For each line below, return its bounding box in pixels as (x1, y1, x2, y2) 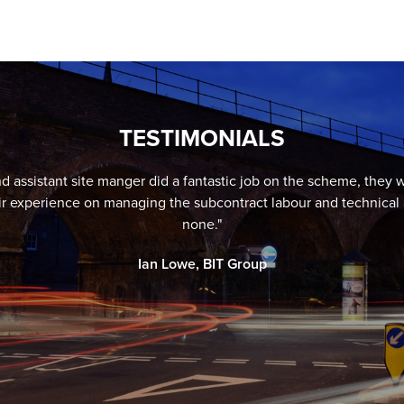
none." (182, 216, 222, 234)
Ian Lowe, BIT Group (137, 255, 267, 273)
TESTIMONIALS (119, 124, 285, 152)
